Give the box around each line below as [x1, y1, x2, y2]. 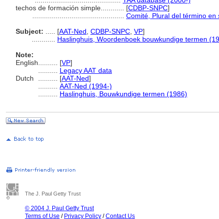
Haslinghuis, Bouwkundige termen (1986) [60, 90, 187, 98]
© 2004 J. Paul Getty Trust [25, 205, 94, 212]
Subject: [16, 27, 44, 35]
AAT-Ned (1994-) [60, 82, 112, 90]
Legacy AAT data [60, 66, 112, 74]
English [16, 59, 38, 66]
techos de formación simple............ [16, 4, 126, 12]
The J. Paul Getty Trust [25, 191, 81, 197]
